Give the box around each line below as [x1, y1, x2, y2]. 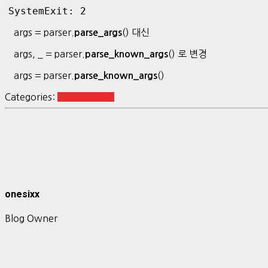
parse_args [74, 28, 122, 37]
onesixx [5, 188, 39, 200]
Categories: [5, 92, 57, 102]
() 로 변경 [168, 48, 207, 59]
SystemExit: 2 [8, 5, 86, 17]
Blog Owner [5, 214, 57, 224]
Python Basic [57, 92, 114, 102]
